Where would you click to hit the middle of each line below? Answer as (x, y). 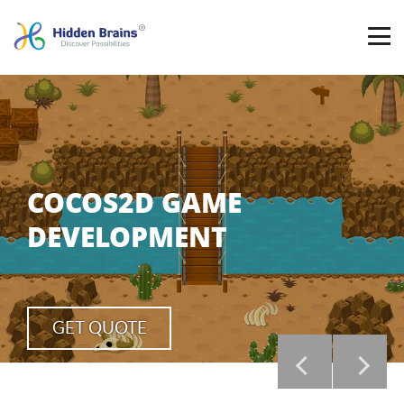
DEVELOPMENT (127, 236)
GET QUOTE (99, 328)
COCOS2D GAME (134, 202)
